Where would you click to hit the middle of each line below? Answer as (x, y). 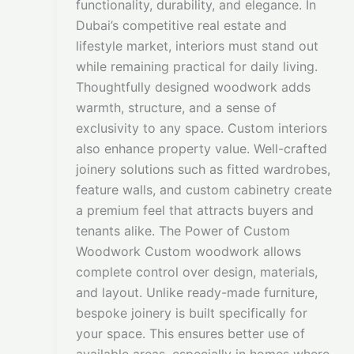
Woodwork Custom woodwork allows (188, 252)
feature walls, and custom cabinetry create (204, 190)
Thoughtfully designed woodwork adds (193, 87)
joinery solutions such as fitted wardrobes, (203, 169)
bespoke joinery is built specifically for (192, 313)
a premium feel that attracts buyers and (195, 211)
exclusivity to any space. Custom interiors (201, 128)
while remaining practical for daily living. (197, 67)
